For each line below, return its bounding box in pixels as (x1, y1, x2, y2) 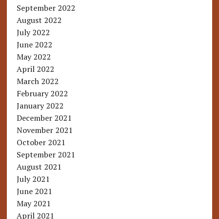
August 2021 (16, 161, 62, 173)
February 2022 (16, 88, 68, 99)
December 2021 (16, 112, 72, 124)
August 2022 (16, 15, 62, 26)
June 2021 (16, 186, 52, 197)
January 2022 (16, 100, 64, 111)
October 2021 (16, 137, 66, 148)
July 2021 (16, 174, 50, 185)
